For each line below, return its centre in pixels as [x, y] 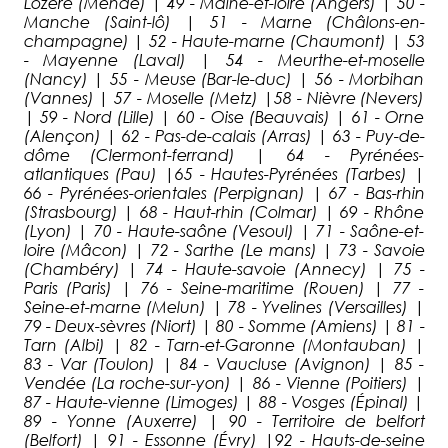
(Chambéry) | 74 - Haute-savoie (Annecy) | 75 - [224, 268]
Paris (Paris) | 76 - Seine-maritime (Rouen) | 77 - [224, 287]
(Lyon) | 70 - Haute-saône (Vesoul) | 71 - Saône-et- [224, 230]
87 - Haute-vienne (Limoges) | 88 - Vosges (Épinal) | [224, 401]
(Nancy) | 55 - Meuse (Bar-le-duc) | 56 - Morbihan [224, 78]
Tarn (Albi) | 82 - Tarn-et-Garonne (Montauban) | [224, 344]
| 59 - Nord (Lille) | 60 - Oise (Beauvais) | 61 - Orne [224, 116]
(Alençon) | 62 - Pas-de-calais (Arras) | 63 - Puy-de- [224, 135]
